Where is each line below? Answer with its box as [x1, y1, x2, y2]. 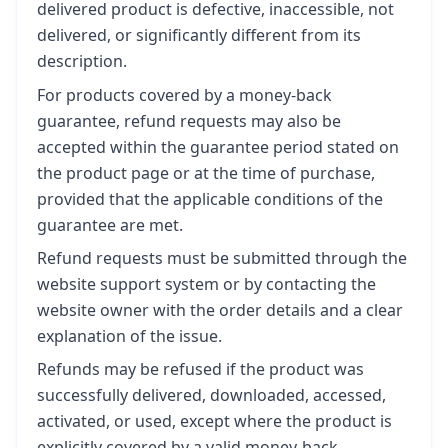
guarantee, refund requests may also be [37, 109, 341, 132]
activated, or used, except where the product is [37, 410, 392, 432]
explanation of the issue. [37, 324, 222, 347]
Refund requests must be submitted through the [37, 246, 407, 269]
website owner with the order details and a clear [37, 298, 403, 321]
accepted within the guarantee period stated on [37, 135, 399, 158]
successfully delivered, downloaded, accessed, [37, 384, 386, 406]
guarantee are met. [37, 213, 183, 236]
